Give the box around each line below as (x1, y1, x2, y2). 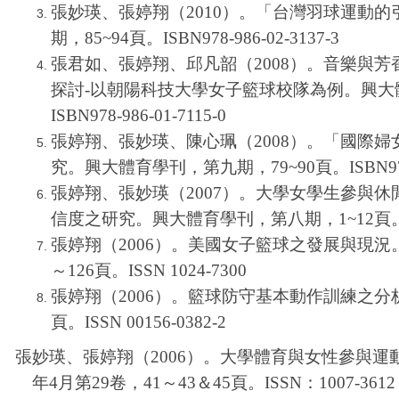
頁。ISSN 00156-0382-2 (51, 312, 226, 331)
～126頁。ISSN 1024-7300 (51, 260, 247, 280)
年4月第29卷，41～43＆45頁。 (32, 372, 265, 392)
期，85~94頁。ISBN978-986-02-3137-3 (51, 28, 339, 47)
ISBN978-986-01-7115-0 (51, 105, 226, 125)
